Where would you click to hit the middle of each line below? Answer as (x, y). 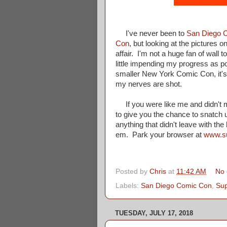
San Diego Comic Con (176, 185)
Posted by (133, 172)
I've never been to (151, 34)
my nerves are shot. (149, 84)
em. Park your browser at (160, 135)
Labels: (128, 185)
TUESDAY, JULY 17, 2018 (154, 213)
